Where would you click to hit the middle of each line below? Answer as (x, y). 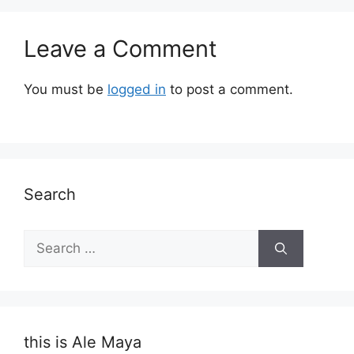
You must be (66, 89)
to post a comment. (230, 89)
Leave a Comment (121, 48)
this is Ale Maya (83, 343)
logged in (137, 89)
